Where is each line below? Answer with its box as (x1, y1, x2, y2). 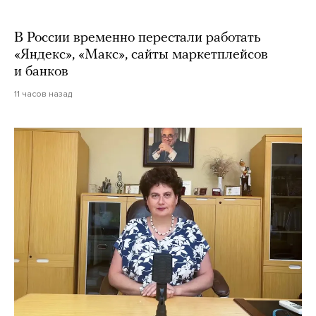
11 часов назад (14, 88, 72, 99)
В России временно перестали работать (14, 30, 261, 45)
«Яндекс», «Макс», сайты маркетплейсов (14, 47, 268, 62)
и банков (14, 64, 68, 79)
